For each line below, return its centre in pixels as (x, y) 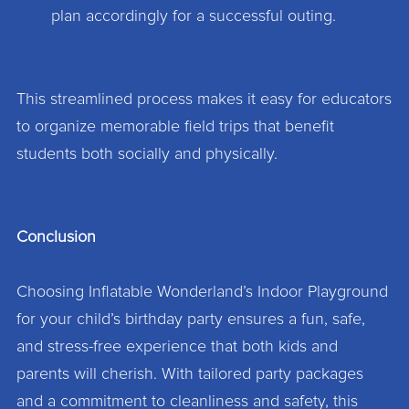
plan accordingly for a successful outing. (193, 16)
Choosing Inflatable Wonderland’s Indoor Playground (202, 293)
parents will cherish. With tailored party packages (189, 375)
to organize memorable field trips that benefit (175, 126)
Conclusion (56, 237)
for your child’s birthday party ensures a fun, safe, (190, 320)
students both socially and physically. (147, 154)
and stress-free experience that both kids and (177, 347)
